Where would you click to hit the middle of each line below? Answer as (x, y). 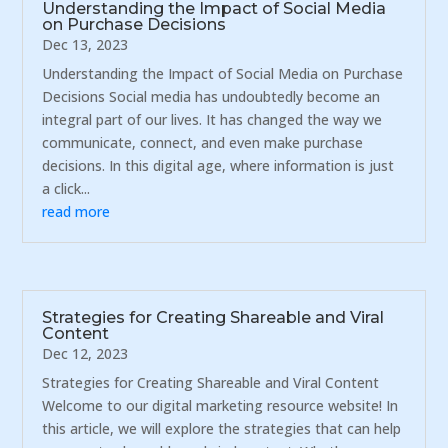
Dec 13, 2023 (85, 45)
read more (76, 212)
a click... (66, 189)
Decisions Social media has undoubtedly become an (211, 97)
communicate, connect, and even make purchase (203, 143)
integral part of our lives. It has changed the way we (212, 120)
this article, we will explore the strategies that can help (222, 428)
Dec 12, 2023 (85, 353)
